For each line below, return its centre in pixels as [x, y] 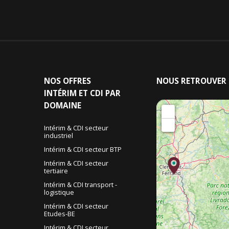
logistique [59, 192]
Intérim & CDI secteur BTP [83, 150]
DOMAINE [62, 106]
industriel [58, 136]
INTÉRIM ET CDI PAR [82, 94]
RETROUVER [203, 81]
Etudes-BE [59, 214]
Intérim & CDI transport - [80, 185]
